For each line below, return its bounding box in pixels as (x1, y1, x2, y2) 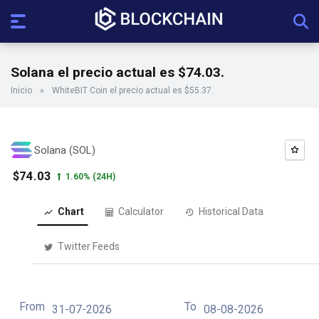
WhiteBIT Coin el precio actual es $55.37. (52, 85, 214, 95)
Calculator (116, 206, 164, 217)
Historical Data (196, 206, 263, 217)
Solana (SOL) (34, 143, 95, 157)
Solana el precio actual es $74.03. (11, 64, 224, 80)
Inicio (11, 85, 32, 95)
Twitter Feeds (55, 241, 120, 252)
